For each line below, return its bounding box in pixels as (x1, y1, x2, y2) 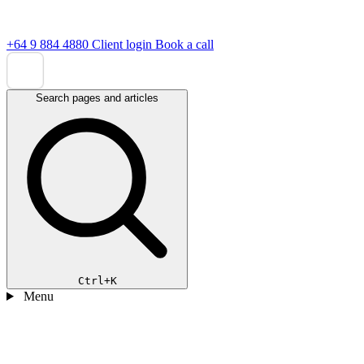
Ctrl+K (77, 275, 117, 287)
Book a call (155, 37, 214, 51)
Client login (92, 37, 155, 51)
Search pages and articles (36, 92, 158, 104)
